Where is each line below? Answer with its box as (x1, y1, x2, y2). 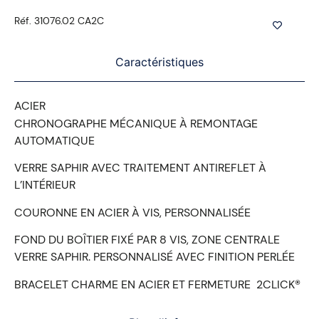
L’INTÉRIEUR (14, 177, 75, 193)
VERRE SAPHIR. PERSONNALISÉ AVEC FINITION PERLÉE (14, 249, 295, 265)
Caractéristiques (115, 54, 204, 69)
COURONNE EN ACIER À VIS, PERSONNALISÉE (14, 204, 251, 220)
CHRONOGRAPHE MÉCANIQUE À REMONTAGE (14, 115, 258, 131)
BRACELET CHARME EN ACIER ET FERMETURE (14, 276, 253, 292)
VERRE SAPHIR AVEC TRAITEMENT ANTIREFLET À (14, 160, 266, 176)
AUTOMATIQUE (14, 132, 95, 148)
